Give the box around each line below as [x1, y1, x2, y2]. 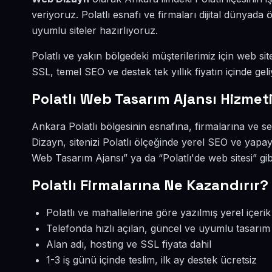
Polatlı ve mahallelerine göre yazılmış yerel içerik [46, 206, 271, 219]
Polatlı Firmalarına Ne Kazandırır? [32, 175, 268, 194]
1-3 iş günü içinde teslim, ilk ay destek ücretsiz [46, 254, 257, 266]
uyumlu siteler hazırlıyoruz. [32, 24, 158, 36]
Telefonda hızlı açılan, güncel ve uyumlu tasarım [46, 222, 270, 234]
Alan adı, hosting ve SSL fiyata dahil [46, 238, 211, 250]
